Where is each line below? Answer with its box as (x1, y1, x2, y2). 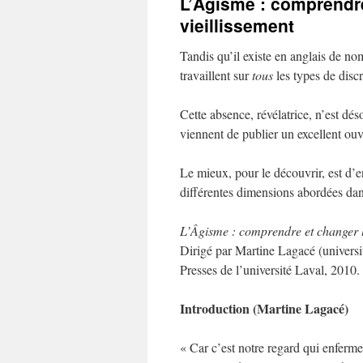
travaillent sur (180, 66, 252, 83)
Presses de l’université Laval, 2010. (180, 261, 360, 278)
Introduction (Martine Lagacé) (180, 299, 348, 318)
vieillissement (180, 13, 294, 37)
